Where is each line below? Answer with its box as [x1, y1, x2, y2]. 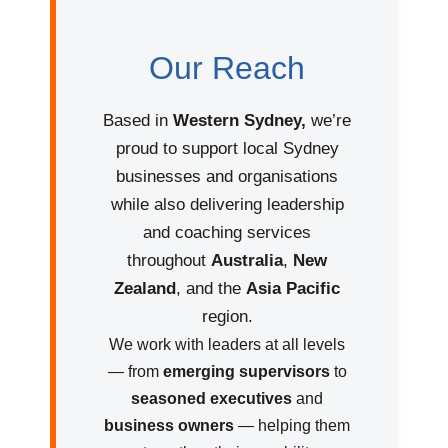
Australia [211, 251, 283, 271]
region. [201, 307, 253, 327]
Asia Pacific [246, 279, 340, 299]
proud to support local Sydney [115, 139, 339, 159]
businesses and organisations [116, 167, 338, 187]
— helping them [234, 417, 350, 435]
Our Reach [149, 50, 305, 87]
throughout [127, 251, 211, 271]
